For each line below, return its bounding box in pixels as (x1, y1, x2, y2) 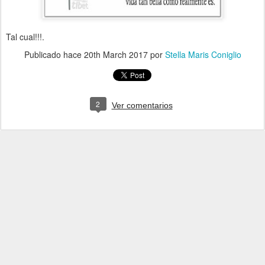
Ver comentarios (111, 100, 173, 110)
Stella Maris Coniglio (164, 48, 241, 60)
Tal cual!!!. (6, 30, 44, 43)
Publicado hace (24, 48, 84, 60)
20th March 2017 (83, 48, 148, 60)
